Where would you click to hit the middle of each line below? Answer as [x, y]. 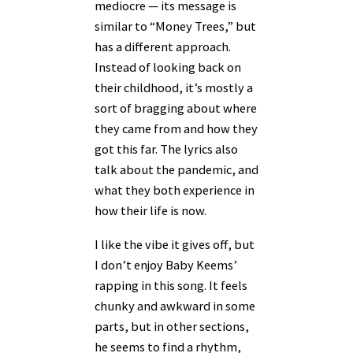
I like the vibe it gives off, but [175, 244]
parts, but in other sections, [172, 326]
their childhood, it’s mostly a [174, 88]
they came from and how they [176, 129]
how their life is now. [152, 211]
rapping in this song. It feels [171, 285]
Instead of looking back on [168, 67]
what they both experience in [175, 190]
